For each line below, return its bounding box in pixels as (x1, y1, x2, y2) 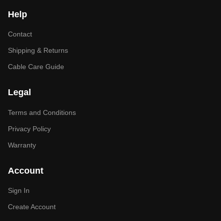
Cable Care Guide (8, 63, 64, 71)
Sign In (8, 186, 30, 195)
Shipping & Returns (8, 46, 68, 55)
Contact (8, 30, 32, 38)
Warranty (8, 141, 36, 149)
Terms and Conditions (8, 108, 76, 116)
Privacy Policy (8, 124, 51, 133)
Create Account (8, 203, 56, 211)
